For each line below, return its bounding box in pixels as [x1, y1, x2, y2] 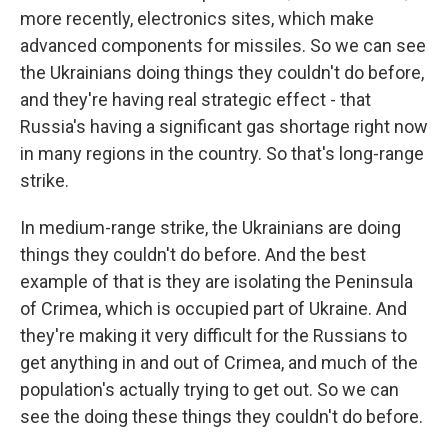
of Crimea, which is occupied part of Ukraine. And [20, 298, 407, 319]
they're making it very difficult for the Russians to [20, 325, 407, 346]
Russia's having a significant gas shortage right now [20, 116, 428, 137]
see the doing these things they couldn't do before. [20, 406, 423, 427]
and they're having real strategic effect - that [20, 89, 371, 110]
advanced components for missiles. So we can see [20, 35, 426, 56]
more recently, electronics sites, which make [20, 8, 374, 29]
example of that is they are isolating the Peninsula [20, 271, 413, 292]
